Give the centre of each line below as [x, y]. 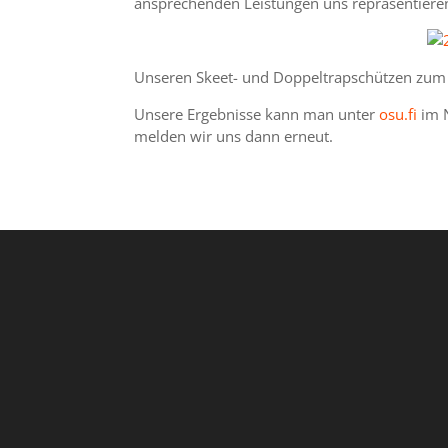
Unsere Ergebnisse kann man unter [257, 114]
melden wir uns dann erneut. [234, 136]
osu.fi [398, 114]
